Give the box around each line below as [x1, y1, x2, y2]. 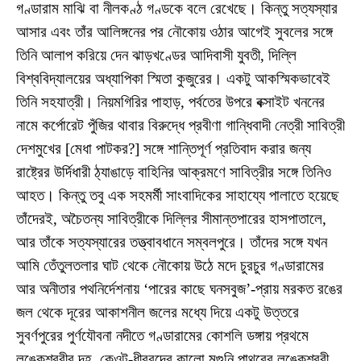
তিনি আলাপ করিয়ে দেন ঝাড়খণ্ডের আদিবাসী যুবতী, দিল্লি [16, 46, 297, 64]
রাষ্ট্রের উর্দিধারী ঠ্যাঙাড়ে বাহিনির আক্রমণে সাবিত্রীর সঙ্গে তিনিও [16, 163, 331, 180]
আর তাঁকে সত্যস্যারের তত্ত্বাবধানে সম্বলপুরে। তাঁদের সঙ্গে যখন [16, 233, 327, 251]
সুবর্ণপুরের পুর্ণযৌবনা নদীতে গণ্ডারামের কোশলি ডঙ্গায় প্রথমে [16, 326, 309, 344]
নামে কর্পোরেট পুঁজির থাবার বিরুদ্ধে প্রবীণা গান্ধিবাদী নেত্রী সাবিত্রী [16, 116, 345, 134]
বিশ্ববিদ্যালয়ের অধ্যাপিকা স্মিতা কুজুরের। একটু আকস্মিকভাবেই [16, 69, 330, 87]
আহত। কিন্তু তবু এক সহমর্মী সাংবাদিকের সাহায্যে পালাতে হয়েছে [16, 186, 339, 204]
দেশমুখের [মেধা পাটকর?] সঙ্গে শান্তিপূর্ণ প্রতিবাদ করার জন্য [16, 139, 311, 157]
